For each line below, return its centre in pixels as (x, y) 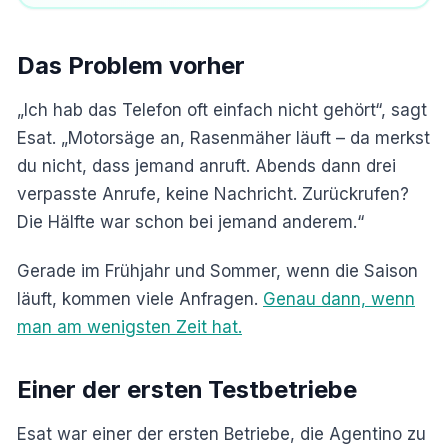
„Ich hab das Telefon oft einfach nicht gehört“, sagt (222, 110)
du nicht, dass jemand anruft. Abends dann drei (206, 166)
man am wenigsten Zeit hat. (129, 327)
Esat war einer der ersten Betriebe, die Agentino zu (221, 434)
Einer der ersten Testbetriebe (187, 390)
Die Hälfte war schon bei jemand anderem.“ (190, 222)
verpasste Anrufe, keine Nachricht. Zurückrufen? (213, 194)
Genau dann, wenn (339, 299)
